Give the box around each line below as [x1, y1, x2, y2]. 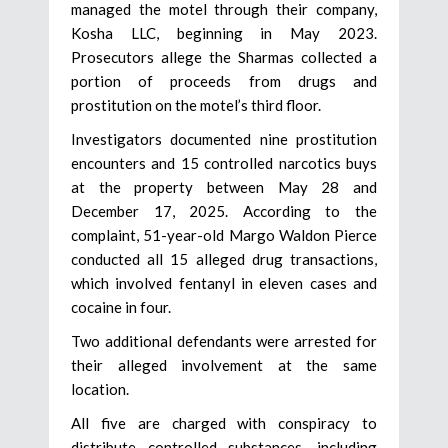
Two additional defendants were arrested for [71, 332, 377, 351]
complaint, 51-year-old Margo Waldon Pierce [71, 226, 377, 245]
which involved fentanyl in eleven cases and [71, 274, 377, 293]
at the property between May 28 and [71, 178, 377, 197]
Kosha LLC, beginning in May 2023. [71, 24, 377, 43]
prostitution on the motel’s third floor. [71, 96, 321, 115]
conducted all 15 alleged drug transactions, [71, 250, 377, 269]
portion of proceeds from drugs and [71, 72, 377, 91]
